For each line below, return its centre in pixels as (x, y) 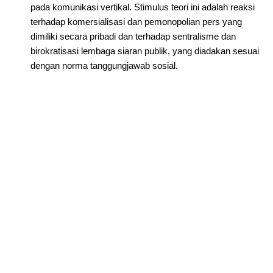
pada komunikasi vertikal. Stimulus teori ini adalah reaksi (143, 7)
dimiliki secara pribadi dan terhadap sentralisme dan (133, 36)
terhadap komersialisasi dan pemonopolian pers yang (136, 22)
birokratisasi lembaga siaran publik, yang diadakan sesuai (145, 51)
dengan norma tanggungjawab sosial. (104, 66)
